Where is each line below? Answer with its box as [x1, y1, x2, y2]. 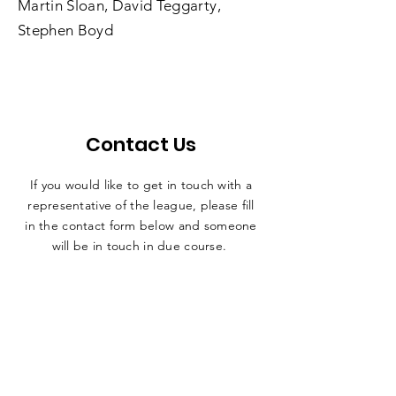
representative [27, 197, 112, 213]
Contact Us [86, 131, 196, 158]
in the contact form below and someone [25, 217, 257, 233]
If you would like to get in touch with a [29, 177, 253, 193]
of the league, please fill [111, 197, 255, 213]
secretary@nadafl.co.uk [74, 258, 208, 274]
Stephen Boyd [18, 21, 114, 39]
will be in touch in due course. [51, 238, 231, 254]
